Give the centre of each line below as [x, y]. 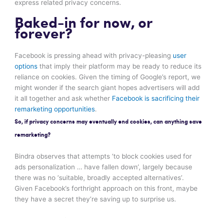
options [26, 66]
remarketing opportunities [55, 109]
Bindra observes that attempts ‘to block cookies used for [103, 156]
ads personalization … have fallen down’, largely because [103, 167]
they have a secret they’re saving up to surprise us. [95, 199]
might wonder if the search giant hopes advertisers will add [107, 87]
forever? [44, 34]
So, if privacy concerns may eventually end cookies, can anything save [108, 122]
